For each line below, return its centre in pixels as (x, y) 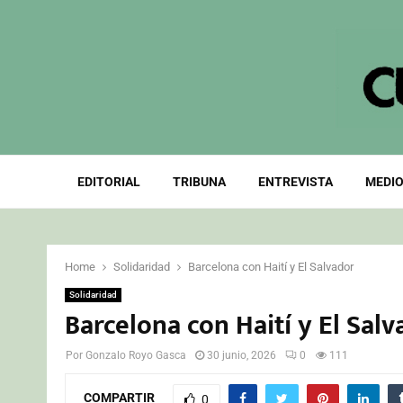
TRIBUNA (199, 182)
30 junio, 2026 (242, 355)
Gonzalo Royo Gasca (136, 355)
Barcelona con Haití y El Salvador (271, 267)
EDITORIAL (108, 182)
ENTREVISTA (295, 182)
